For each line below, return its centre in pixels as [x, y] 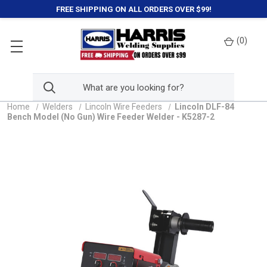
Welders [57, 107]
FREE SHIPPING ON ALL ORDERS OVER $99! [133, 9]
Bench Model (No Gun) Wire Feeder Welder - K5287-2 [111, 117]
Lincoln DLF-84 [204, 107]
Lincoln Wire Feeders [123, 107]
